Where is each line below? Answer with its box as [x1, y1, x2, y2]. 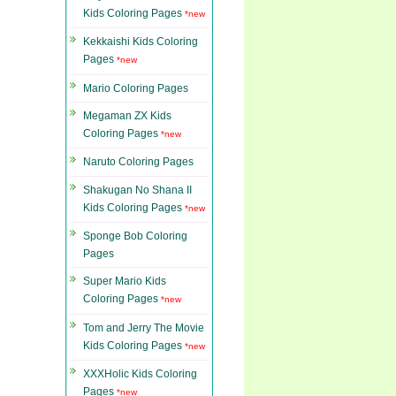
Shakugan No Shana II [83, 183, 192, 196]
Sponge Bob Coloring [83, 230, 187, 243]
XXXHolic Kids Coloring [83, 368, 197, 381]
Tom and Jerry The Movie [83, 321, 204, 334]
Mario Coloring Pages [83, 81, 188, 95]
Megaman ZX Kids [83, 110, 171, 123]
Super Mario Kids [83, 275, 166, 288]
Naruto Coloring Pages [83, 156, 194, 169]
